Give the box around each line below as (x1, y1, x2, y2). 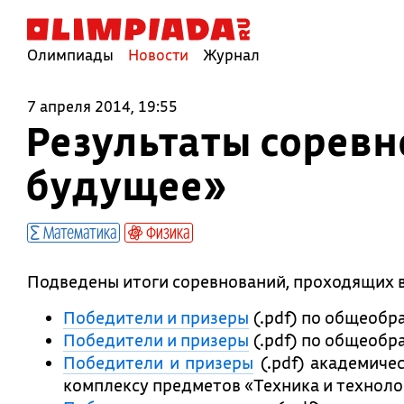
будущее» (25, 158, 226, 212)
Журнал (203, 45, 260, 64)
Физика (142, 221, 189, 243)
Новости (128, 45, 188, 64)
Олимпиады (27, 45, 114, 64)
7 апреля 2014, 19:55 (27, 96, 178, 115)
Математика (40, 221, 116, 243)
